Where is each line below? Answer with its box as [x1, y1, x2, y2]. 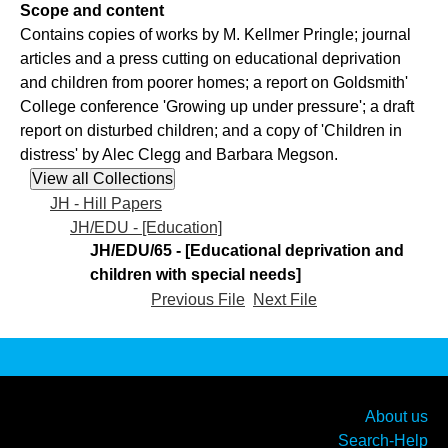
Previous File [151, 290, 245, 308]
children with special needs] [90, 266, 301, 284]
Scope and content [20, 2, 164, 20]
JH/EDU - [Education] [70, 218, 222, 236]
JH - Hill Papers [50, 194, 162, 212]
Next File [253, 290, 317, 308]
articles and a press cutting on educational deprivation [20, 50, 401, 68]
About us [365, 407, 428, 425]
